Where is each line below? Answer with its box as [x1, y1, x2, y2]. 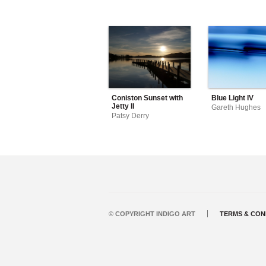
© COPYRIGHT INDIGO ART [109, 210, 195, 218]
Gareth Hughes [211, 103, 261, 112]
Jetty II [112, 102, 134, 110]
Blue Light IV [211, 93, 254, 102]
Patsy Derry [112, 112, 149, 121]
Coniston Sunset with [112, 93, 183, 102]
